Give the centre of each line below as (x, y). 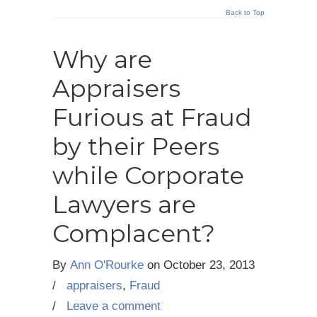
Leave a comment (114, 306)
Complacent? (134, 234)
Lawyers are (124, 205)
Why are (102, 60)
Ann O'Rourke (107, 265)
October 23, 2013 (209, 265)
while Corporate (148, 176)
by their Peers (136, 147)
